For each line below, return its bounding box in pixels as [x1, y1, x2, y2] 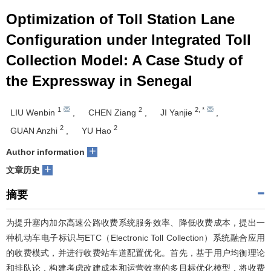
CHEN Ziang [88, 107, 139, 117]
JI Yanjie [160, 107, 195, 117]
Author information [6, 146, 85, 157]
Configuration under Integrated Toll [6, 31, 251, 48]
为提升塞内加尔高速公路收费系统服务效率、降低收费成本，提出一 [6, 217, 265, 227]
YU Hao [82, 125, 114, 135]
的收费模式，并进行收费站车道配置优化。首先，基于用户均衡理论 [6, 247, 265, 258]
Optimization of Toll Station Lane [6, 10, 235, 27]
